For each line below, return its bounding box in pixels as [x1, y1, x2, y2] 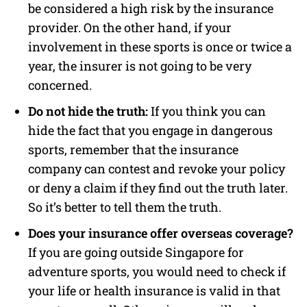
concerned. [28, 76, 92, 93]
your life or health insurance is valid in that [28, 282, 280, 299]
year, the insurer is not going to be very [28, 57, 251, 74]
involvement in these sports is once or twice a [28, 38, 292, 55]
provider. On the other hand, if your [28, 19, 232, 36]
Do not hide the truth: [28, 102, 148, 119]
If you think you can [148, 102, 266, 119]
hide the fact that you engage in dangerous [28, 121, 273, 138]
